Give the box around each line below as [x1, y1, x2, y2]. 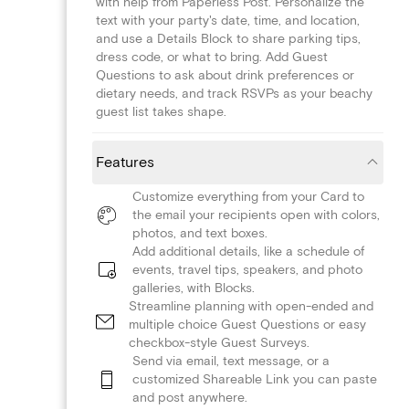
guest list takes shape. [96, 103, 226, 120]
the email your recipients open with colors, [132, 206, 380, 223]
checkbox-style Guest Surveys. [129, 334, 309, 351]
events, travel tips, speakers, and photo [132, 261, 362, 278]
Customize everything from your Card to [132, 188, 364, 204]
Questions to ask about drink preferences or [96, 67, 354, 83]
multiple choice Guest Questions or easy [129, 316, 366, 332]
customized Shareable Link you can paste [132, 371, 377, 387]
